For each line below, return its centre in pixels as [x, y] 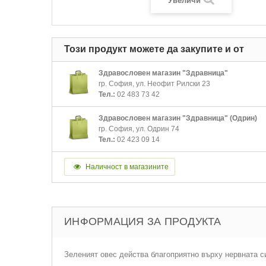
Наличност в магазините [126, 167]
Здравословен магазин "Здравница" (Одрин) [178, 118]
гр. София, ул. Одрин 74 [139, 129]
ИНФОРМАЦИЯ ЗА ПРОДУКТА [143, 221]
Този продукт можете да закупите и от [154, 49]
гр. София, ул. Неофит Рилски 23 [154, 84]
